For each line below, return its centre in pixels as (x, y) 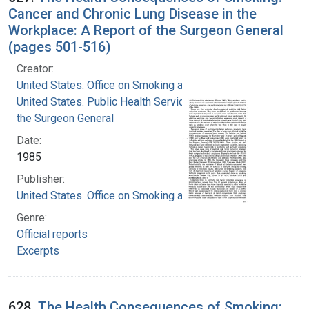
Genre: (32, 217)
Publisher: (41, 179)
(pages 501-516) (60, 47)
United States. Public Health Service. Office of (127, 101)
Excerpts (38, 250)
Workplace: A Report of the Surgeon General (146, 30)
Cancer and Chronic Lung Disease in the (132, 13)
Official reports (52, 234)
